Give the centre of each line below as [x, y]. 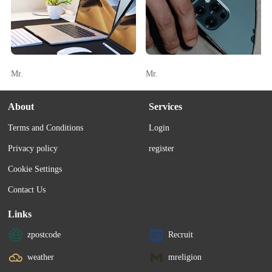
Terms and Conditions [46, 128]
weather [41, 257]
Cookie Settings [35, 169]
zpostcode [44, 235]
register [162, 149]
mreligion [185, 257]
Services [166, 107]
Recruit [181, 235]
